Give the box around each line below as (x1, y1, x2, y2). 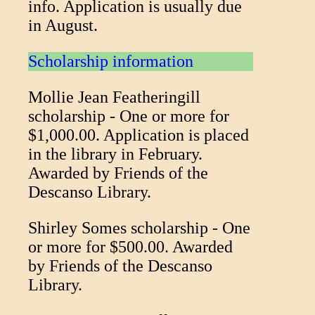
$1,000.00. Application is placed (28, 125, 249, 144)
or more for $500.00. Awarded (28, 237, 233, 256)
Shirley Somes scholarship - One (28, 218, 250, 237)
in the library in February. (28, 144, 202, 163)
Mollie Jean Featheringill (28, 87, 200, 106)
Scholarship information (28, 51, 193, 70)
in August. (28, 15, 98, 34)
